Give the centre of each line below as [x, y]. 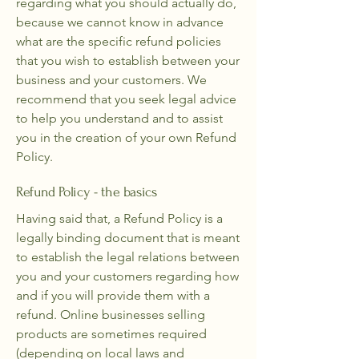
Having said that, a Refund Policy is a [119, 218]
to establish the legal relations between [128, 257]
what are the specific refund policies [119, 41]
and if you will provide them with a [113, 295]
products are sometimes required [111, 334]
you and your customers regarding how [127, 276]
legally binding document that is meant [128, 238]
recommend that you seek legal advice [126, 99]
